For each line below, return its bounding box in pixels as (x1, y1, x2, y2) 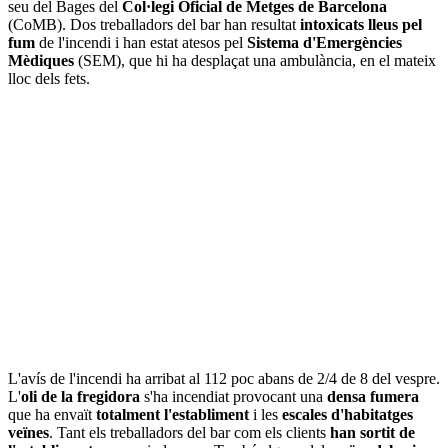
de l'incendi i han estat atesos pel (35, 33, 247, 51)
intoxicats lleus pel (300, 15, 422, 33)
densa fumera (327, 387, 419, 405)
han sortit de (330, 423, 415, 441)
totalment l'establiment (96, 405, 249, 423)
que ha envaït (8, 405, 96, 423)
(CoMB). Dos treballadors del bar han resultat (8, 15, 300, 33)
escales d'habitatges (282, 405, 413, 423)
